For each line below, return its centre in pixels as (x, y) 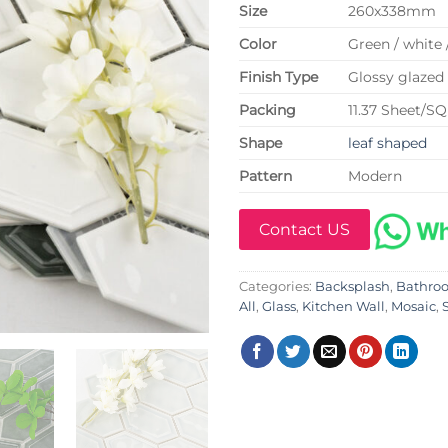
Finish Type (278, 77)
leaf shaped (388, 143)
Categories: (277, 287)
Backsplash (352, 287)
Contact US (304, 230)
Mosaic (413, 307)
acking (272, 110)
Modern (375, 176)
